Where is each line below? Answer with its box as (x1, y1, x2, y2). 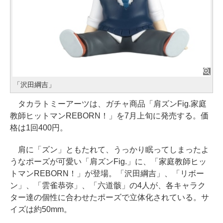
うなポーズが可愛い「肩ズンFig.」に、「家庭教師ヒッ (10, 157, 207, 166)
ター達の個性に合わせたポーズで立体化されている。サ (10, 193, 209, 202)
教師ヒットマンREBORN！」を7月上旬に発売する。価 (10, 111, 209, 120)
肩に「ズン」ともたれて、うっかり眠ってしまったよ (10, 145, 209, 154)
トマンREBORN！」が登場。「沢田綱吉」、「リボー (10, 169, 204, 178)
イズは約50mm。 (10, 205, 72, 214)
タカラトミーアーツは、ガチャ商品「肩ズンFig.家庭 (10, 99, 207, 108)
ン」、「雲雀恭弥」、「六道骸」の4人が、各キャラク (10, 181, 206, 190)
